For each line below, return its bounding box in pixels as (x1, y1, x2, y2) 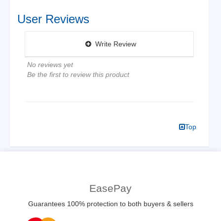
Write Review (91, 39, 136, 48)
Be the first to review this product (27, 70, 129, 78)
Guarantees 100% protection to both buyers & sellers (28, 199, 193, 208)
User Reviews (17, 12, 89, 26)
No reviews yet (27, 60, 73, 69)
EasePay (89, 182, 132, 194)
